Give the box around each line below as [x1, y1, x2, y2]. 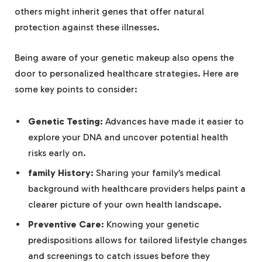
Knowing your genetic [104, 219, 199, 230]
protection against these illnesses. [15, 22, 160, 33]
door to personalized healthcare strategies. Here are [15, 67, 239, 79]
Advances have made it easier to [103, 116, 244, 127]
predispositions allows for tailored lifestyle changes [28, 235, 247, 246]
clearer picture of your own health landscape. [28, 199, 222, 211]
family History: [28, 167, 94, 179]
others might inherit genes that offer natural [15, 6, 204, 18]
